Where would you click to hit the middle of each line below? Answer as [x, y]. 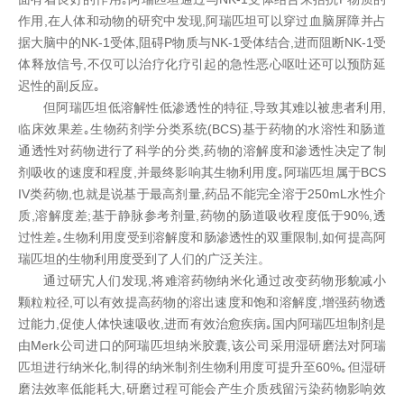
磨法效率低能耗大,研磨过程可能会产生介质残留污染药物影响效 [202, 389]
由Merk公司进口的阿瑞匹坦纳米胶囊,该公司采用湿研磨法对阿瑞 [202, 345]
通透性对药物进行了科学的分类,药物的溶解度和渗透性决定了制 [202, 151]
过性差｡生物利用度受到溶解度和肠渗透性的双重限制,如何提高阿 [202, 237]
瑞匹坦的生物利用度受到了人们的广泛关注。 [145, 259]
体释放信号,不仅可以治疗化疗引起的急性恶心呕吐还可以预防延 [202, 64]
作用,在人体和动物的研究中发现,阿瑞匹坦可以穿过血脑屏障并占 [202, 21]
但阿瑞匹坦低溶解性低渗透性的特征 [147, 107]
